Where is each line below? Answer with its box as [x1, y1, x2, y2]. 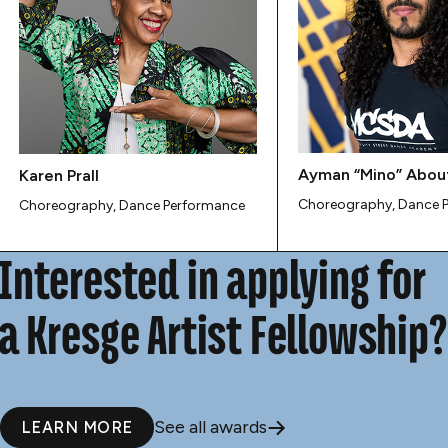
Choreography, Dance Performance [19, 197, 245, 215]
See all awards [153, 416, 267, 439]
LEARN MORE [21, 417, 133, 438]
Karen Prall [19, 165, 99, 185]
